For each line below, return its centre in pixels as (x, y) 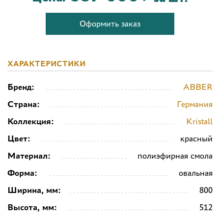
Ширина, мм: (34, 190)
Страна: (24, 104)
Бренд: (21, 87)
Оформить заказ (110, 23)
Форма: (22, 173)
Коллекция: (31, 121)
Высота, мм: (32, 207)
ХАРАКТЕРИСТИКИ (46, 63)
